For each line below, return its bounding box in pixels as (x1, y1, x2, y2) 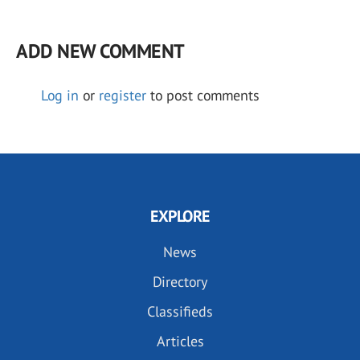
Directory (153, 272, 207, 292)
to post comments (146, 86, 260, 105)
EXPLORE (150, 206, 210, 227)
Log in (41, 86, 79, 105)
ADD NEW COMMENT (16, 39, 184, 64)
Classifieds (147, 302, 213, 321)
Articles (156, 332, 204, 351)
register (99, 86, 146, 105)
